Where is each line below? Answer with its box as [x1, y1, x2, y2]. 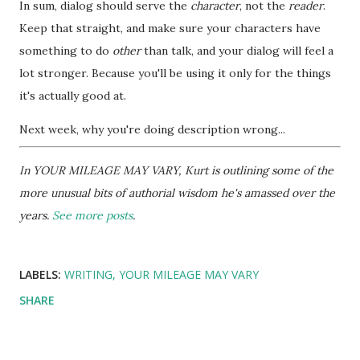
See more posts [52, 207, 133, 223]
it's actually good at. [19, 88, 126, 103]
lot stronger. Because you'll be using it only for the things [19, 65, 331, 80]
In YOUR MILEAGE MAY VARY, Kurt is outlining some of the [19, 162, 333, 178]
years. [19, 207, 52, 223]
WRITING [64, 266, 112, 282]
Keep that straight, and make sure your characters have [19, 20, 321, 35]
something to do [19, 43, 112, 58]
